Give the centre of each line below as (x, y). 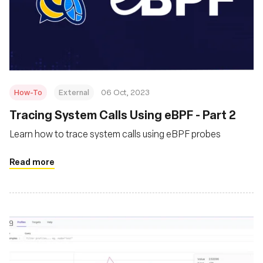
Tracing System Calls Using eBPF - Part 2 (122, 114)
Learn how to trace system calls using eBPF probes (115, 134)
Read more (32, 161)
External (74, 92)
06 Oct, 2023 (125, 92)
